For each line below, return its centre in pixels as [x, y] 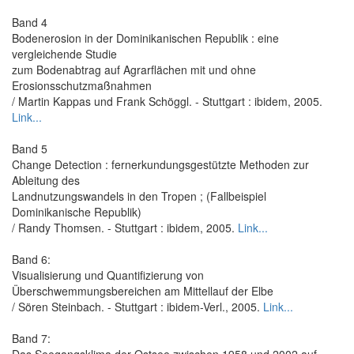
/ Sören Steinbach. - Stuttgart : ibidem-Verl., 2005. [137, 306]
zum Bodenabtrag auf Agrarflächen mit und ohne [134, 69]
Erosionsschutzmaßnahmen [82, 85]
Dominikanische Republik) [77, 211]
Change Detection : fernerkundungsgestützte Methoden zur [160, 164]
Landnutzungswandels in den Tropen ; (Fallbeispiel [139, 196]
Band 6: [31, 259]
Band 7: [31, 338]
